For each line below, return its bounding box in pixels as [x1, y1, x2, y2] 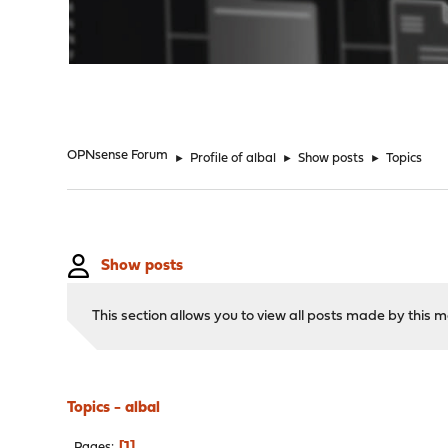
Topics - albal [67, 400, 161, 416]
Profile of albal [190, 152, 277, 165]
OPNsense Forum [67, 149, 169, 162]
